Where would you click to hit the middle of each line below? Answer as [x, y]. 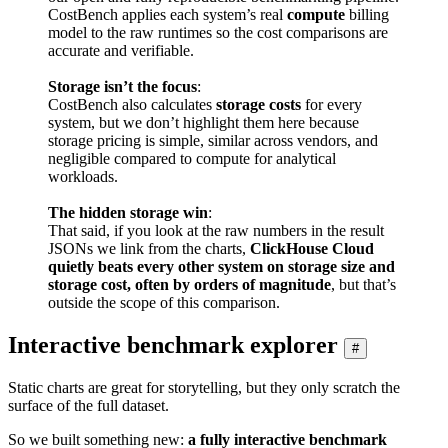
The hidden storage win [128, 212]
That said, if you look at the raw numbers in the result [216, 230]
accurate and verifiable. [121, 50]
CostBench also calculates [132, 104]
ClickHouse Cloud [312, 248]
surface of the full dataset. [88, 405]
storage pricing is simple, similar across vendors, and [213, 140]
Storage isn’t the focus [122, 86]
